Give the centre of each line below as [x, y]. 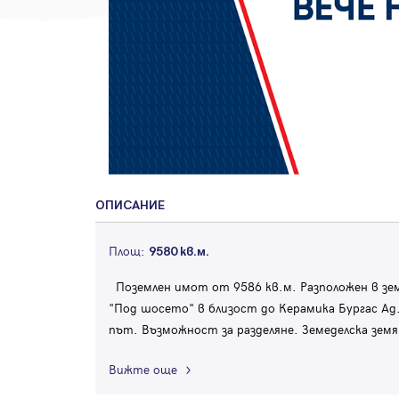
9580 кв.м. [179, 252]
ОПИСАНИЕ [130, 206]
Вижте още [143, 370]
